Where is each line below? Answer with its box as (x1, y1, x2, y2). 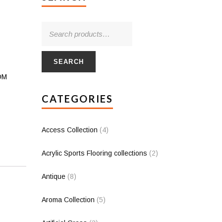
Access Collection (41, 126, 98, 134)
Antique (41, 172, 65, 180)
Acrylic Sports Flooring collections (41, 149, 147, 157)
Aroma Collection (41, 196, 95, 204)
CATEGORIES (41, 93, 113, 105)
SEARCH (53, 58, 84, 65)
